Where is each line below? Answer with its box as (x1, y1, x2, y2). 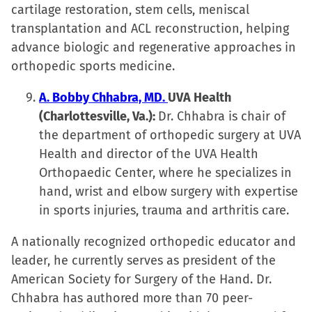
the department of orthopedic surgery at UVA (39, 127, 301, 143)
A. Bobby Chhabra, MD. (39, 90, 168, 105)
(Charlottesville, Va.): (39, 109, 158, 124)
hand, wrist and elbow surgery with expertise (39, 184, 298, 199)
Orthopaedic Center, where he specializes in (39, 165, 292, 180)
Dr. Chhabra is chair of (158, 109, 286, 124)
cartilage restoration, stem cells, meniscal (11, 2, 249, 17)
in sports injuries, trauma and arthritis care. (39, 203, 292, 218)
